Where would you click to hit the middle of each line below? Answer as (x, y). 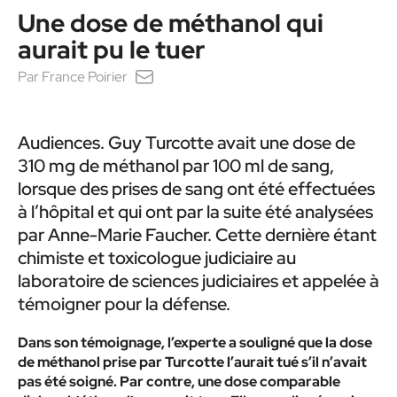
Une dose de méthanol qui (171, 23)
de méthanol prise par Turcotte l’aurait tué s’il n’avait (192, 362)
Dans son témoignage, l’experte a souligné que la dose (195, 343)
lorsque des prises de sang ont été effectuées (196, 189)
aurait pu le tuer (111, 50)
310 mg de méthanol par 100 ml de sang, (176, 166)
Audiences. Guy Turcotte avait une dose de (187, 143)
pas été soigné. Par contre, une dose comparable (179, 381)
